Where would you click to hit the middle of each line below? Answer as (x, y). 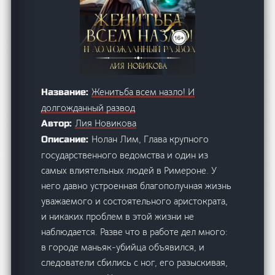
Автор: (58, 123)
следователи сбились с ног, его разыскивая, (135, 262)
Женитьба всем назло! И (143, 91)
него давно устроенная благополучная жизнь (137, 185)
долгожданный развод (88, 107)
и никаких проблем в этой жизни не (118, 216)
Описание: (67, 139)
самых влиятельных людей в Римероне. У (129, 170)
